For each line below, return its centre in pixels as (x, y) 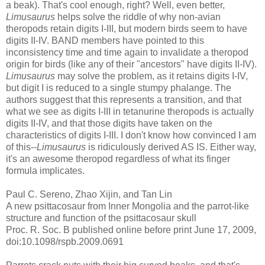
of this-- (21, 147)
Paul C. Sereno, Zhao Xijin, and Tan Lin (89, 194)
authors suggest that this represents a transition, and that (124, 99)
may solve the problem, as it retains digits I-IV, (151, 76)
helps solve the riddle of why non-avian (138, 17)
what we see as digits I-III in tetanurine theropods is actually (130, 111)
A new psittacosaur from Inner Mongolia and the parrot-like (127, 206)
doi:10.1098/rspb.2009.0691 (65, 241)
